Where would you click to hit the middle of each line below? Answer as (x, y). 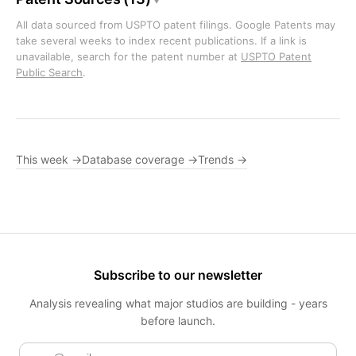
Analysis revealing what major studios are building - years (178, 303)
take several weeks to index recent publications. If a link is (161, 41)
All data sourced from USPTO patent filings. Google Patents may (176, 25)
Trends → (222, 159)
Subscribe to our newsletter (178, 275)
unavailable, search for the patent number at (128, 56)
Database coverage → (140, 159)
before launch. (178, 321)
